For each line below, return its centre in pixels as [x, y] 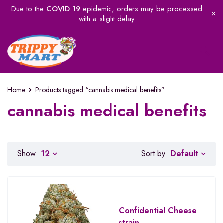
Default [184, 153]
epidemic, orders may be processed [141, 9]
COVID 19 [63, 9]
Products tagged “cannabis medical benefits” [100, 90]
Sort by [153, 154]
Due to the [29, 9]
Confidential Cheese [158, 210]
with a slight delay [107, 19]
